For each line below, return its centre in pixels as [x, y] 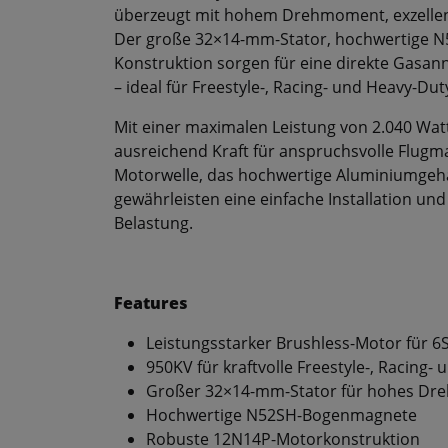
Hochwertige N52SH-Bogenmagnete [281, 415]
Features [151, 303]
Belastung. [153, 223]
